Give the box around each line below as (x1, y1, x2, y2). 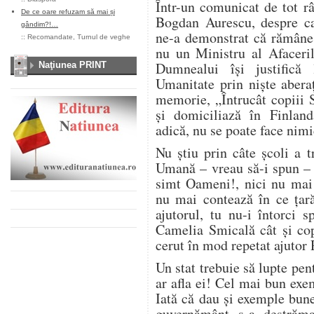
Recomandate (27, 33, 73, 41)
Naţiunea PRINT (39, 60, 107, 70)
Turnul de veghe (77, 33, 130, 41)
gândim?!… (21, 20, 58, 28)
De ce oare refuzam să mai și (21, 8, 115, 15)
